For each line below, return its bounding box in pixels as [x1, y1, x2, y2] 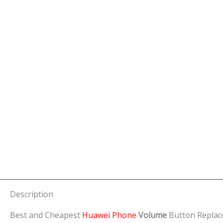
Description [10, 188, 53, 200]
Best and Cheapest [10, 209, 80, 221]
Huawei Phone [80, 209, 138, 221]
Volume [138, 209, 169, 221]
